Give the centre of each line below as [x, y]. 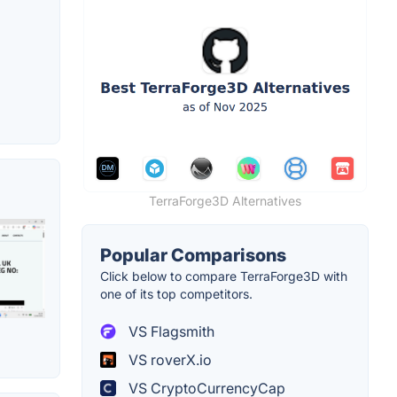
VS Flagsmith [170, 331]
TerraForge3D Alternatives [225, 200]
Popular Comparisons [193, 255]
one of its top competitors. [176, 293]
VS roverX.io [168, 359]
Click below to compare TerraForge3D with [224, 276]
